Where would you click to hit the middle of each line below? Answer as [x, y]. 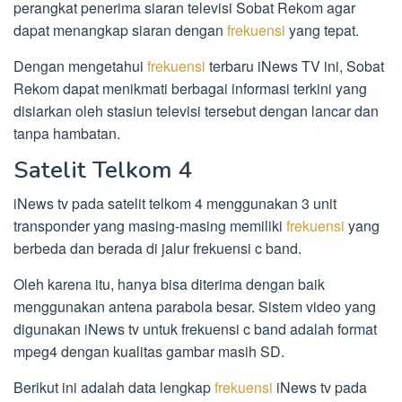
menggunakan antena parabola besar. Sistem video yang [195, 307]
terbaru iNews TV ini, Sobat [295, 66]
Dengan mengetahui [80, 66]
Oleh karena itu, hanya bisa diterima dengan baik [169, 284]
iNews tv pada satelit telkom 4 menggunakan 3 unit [175, 204]
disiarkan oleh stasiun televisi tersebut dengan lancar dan [196, 111]
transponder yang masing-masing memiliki [150, 226]
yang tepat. [322, 31]
